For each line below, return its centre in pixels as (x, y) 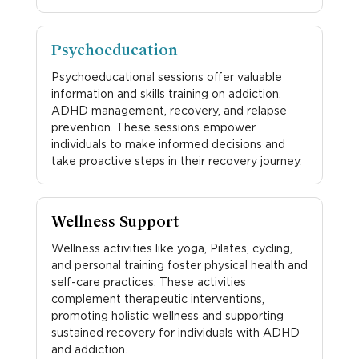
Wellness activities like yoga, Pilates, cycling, (171, 248)
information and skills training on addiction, (166, 93)
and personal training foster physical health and (179, 264)
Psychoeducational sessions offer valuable (166, 76)
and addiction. (89, 349)
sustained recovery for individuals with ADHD (175, 332)
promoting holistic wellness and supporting (167, 315)
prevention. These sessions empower (153, 127)
